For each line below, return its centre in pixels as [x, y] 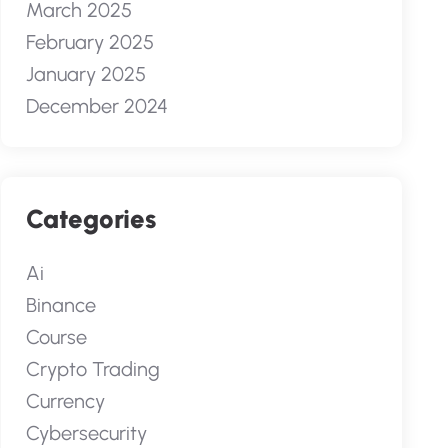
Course [56, 337]
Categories [90, 219]
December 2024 [96, 106]
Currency [65, 401]
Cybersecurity [86, 433]
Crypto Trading [92, 369]
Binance [60, 305]
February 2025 [89, 42]
